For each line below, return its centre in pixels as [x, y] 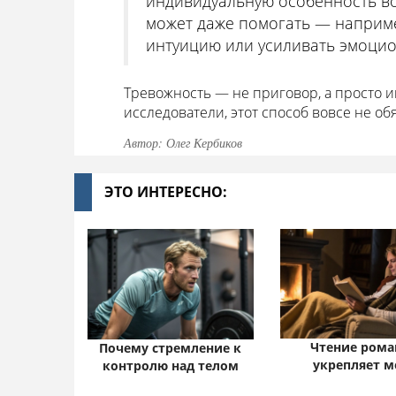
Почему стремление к [171, 347]
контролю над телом [170, 365]
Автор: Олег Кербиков [183, 143]
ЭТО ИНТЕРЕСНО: [165, 192]
